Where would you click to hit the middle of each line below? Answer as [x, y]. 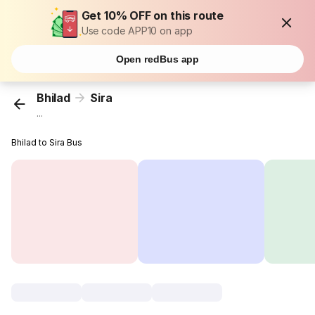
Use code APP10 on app [137, 31]
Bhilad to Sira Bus [47, 143]
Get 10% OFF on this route [153, 15]
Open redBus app [157, 59]
